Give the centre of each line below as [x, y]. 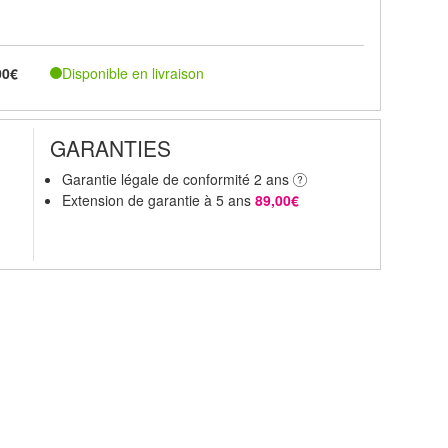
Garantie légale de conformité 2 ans [178, 178]
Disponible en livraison [133, 72]
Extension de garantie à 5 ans [159, 199]
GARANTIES [111, 147]
